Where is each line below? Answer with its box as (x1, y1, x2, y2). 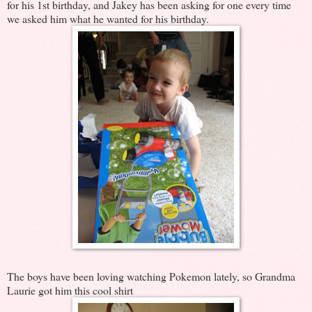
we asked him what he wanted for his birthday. (7, 11, 209, 26)
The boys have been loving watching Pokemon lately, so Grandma (7, 269, 295, 284)
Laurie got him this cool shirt (7, 283, 133, 298)
